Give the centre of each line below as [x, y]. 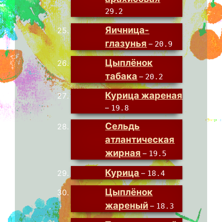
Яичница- [127, 29]
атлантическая [140, 139]
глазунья [126, 43]
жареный [127, 205]
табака [121, 76]
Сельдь [123, 126]
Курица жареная [144, 95]
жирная [123, 153]
